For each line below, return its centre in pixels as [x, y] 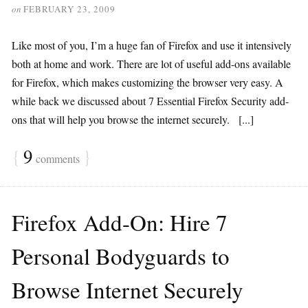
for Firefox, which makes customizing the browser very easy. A [147, 82]
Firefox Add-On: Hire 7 [120, 222]
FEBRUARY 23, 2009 [69, 9]
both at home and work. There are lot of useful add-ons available [151, 64]
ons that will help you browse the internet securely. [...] [133, 119]
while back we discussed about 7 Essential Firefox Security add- [150, 101]
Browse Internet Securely [128, 289]
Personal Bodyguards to [121, 256]
